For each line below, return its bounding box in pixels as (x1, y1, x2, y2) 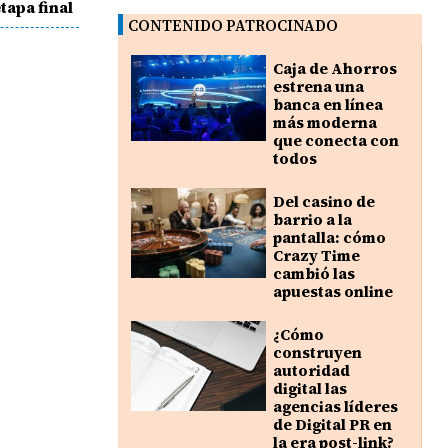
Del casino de (272, 191, 375, 213)
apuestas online (272, 281, 393, 303)
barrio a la (272, 209, 352, 231)
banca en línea (272, 94, 383, 116)
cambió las (272, 263, 355, 285)
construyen (272, 342, 362, 364)
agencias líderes (272, 396, 398, 418)
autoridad (272, 360, 350, 382)
